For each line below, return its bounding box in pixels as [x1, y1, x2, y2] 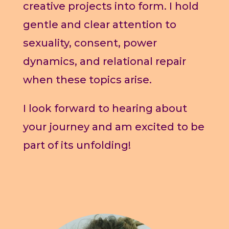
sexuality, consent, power [22, 37, 157, 50]
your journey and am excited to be [22, 121, 204, 133]
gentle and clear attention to [22, 18, 176, 31]
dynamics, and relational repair [22, 55, 186, 68]
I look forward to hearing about [22, 102, 187, 115]
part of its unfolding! [22, 139, 131, 152]
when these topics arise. [22, 74, 152, 86]
